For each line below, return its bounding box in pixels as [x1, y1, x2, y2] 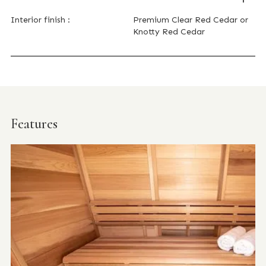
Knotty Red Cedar [133, 26, 205, 37]
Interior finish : [10, 14, 70, 25]
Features [10, 115, 58, 132]
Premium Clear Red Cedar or [133, 14, 248, 25]
